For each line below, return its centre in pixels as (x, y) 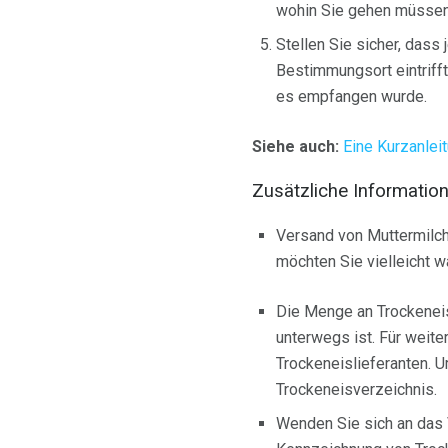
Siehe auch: (295, 146)
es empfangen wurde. (351, 96)
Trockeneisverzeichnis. (356, 390)
